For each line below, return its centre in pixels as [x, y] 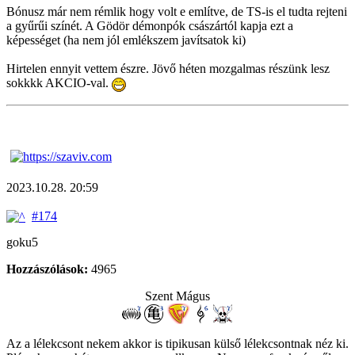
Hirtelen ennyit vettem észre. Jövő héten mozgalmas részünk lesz [168, 69]
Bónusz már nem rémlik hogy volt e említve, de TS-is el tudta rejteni [177, 12]
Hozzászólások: [47, 269]
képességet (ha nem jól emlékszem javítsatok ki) [126, 40]
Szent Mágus [177, 296]
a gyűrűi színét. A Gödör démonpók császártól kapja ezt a [150, 26]
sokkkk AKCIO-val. [59, 83]
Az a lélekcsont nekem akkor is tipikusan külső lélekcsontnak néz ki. [177, 343]
